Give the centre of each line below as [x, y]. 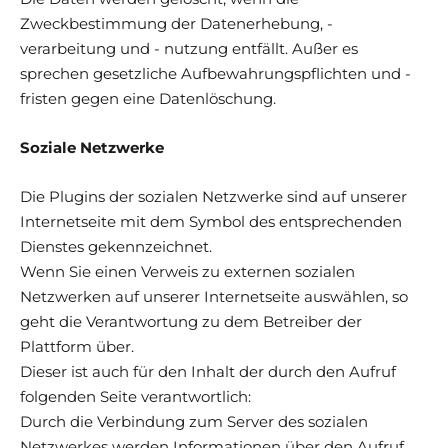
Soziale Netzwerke [92, 147]
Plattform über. [77, 346]
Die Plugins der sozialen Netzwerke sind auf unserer [213, 196]
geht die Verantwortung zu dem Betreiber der [191, 321]
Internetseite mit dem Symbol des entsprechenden [211, 221]
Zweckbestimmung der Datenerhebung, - [176, 23]
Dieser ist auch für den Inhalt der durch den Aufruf [208, 371]
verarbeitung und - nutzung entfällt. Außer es [189, 48]
